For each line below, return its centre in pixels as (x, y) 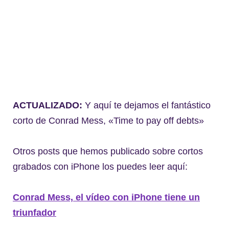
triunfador (35, 213)
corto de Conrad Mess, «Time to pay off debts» (108, 121)
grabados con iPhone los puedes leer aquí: (100, 167)
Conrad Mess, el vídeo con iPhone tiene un (106, 198)
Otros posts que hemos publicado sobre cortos (108, 152)
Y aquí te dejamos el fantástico (146, 106)
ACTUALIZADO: (48, 106)
